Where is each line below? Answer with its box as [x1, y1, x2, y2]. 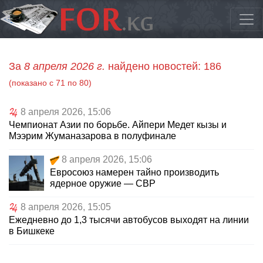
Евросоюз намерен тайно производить [50, 167, 219, 178]
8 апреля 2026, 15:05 [21, 202, 111, 213]
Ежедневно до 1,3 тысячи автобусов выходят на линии [9, 215, 249, 225]
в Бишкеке [9, 226, 55, 237]
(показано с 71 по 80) [9, 78, 92, 88]
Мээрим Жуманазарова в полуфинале [9, 131, 176, 141]
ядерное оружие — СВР [50, 178, 156, 189]
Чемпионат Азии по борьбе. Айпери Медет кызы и [9, 120, 227, 130]
